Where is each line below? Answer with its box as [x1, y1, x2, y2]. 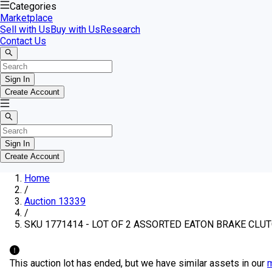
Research [100, 24, 140, 35]
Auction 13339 [24, 195, 86, 207]
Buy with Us [50, 24, 100, 35]
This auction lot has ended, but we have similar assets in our [10, 257, 265, 269]
